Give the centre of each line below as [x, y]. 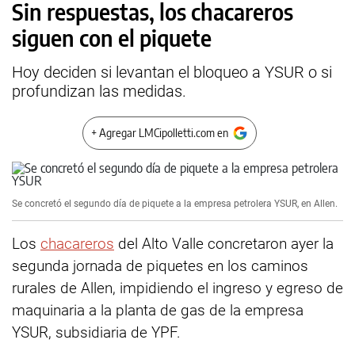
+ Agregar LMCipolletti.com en [160, 133]
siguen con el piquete [112, 38]
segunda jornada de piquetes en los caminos [160, 266]
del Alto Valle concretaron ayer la [224, 244]
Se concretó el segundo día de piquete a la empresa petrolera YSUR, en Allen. [175, 204]
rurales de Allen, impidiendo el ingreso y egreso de [177, 288]
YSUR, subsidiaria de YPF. [96, 332]
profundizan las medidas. [99, 91]
